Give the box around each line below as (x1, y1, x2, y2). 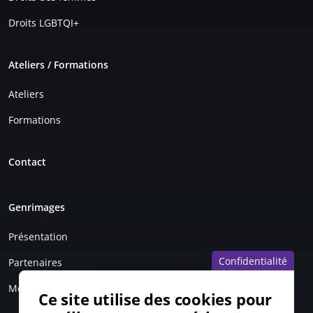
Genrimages (8, 200, 65, 214)
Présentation (8, 229, 68, 243)
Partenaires (8, 255, 62, 269)
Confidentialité (219, 254, 287, 268)
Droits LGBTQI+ (8, 15, 79, 29)
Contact (8, 154, 46, 168)
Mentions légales (8, 281, 88, 295)
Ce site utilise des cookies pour (38, 289, 272, 310)
